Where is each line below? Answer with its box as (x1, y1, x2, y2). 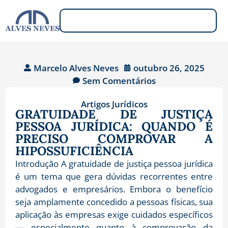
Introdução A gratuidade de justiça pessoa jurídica (15, 157, 213, 169)
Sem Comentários (82, 74, 156, 87)
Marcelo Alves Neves (33, 62, 119, 74)
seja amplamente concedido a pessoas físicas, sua (15, 195, 213, 208)
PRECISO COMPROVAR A (15, 130, 213, 147)
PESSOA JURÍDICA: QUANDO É (15, 118, 213, 134)
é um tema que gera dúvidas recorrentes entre (15, 170, 213, 182)
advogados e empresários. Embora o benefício (15, 183, 213, 195)
